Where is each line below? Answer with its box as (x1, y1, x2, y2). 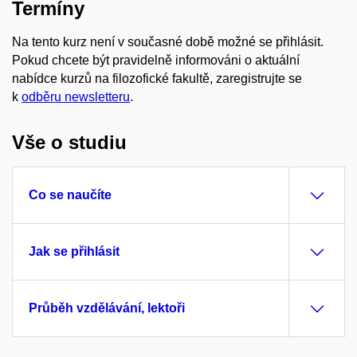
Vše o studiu (12, 131, 127, 154)
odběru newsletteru (22, 89, 130, 104)
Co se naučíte (29, 188, 112, 202)
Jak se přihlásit (29, 245, 120, 259)
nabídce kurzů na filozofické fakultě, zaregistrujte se (12, 71, 302, 85)
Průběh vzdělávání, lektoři (29, 301, 185, 316)
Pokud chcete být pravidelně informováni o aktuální (12, 53, 300, 67)
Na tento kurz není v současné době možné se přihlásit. (12, 34, 324, 49)
